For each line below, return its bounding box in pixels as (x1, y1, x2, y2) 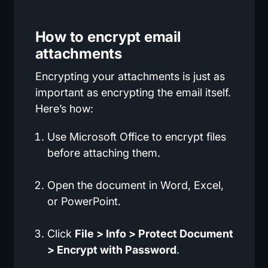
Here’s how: (35, 102, 93, 115)
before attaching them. (47, 147, 160, 160)
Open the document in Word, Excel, (47, 179, 224, 192)
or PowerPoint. (47, 195, 121, 208)
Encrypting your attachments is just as (35, 70, 225, 83)
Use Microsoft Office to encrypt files (47, 130, 226, 144)
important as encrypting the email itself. (35, 86, 231, 99)
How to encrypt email (35, 28, 181, 46)
